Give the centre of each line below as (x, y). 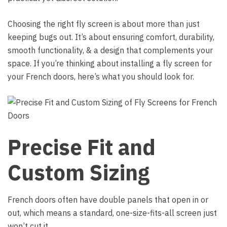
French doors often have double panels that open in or (108, 200)
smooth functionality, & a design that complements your (110, 50)
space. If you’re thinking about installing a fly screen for (110, 63)
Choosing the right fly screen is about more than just (104, 24)
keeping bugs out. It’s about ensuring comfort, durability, (111, 37)
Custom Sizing (79, 173)
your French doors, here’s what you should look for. (101, 77)
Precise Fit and (82, 147)
